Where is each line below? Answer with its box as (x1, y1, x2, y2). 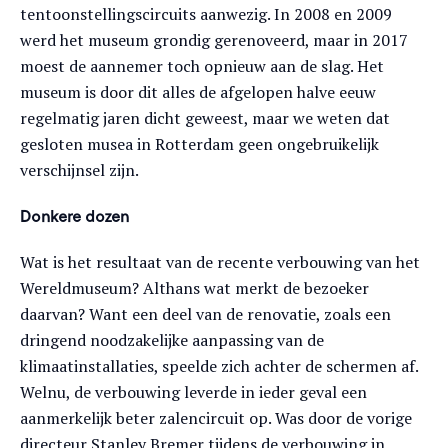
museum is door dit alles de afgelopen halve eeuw (20, 81, 376, 103)
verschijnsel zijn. (20, 159, 139, 181)
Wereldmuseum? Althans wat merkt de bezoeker (20, 277, 369, 299)
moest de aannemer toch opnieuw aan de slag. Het (20, 55, 384, 77)
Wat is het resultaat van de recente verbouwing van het (20, 251, 420, 273)
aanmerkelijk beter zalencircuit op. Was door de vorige (20, 407, 412, 429)
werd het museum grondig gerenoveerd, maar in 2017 (20, 29, 408, 51)
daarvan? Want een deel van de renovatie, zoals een (20, 303, 391, 325)
